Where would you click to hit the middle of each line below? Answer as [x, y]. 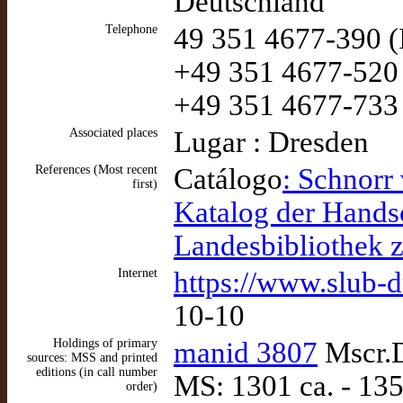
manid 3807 [246, 353]
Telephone [131, 29]
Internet [138, 273]
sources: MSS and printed [92, 358]
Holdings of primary [105, 343]
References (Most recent [96, 170]
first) [145, 184]
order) [142, 386]
